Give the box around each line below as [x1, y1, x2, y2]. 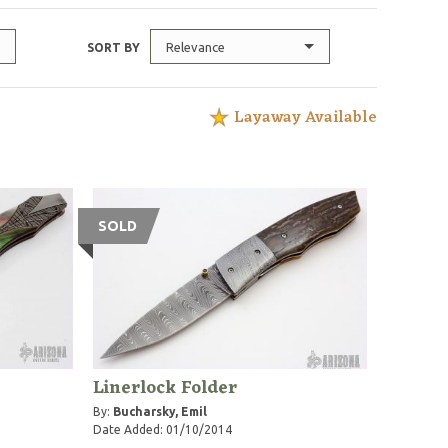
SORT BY [87, 41, 141, 54]
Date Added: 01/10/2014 [93, 422, 233, 436]
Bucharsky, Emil [113, 404, 208, 418]
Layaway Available [234, 104, 378, 132]
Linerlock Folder [93, 371, 238, 404]
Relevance [166, 40, 226, 54]
